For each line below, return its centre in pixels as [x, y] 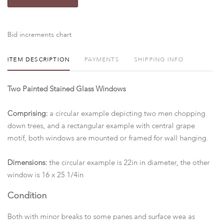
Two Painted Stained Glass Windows [67, 89]
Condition [27, 196]
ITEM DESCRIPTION [39, 60]
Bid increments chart [40, 35]
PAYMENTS [102, 60]
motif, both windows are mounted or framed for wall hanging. [109, 138]
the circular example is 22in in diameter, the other [129, 163]
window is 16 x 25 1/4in [46, 175]
